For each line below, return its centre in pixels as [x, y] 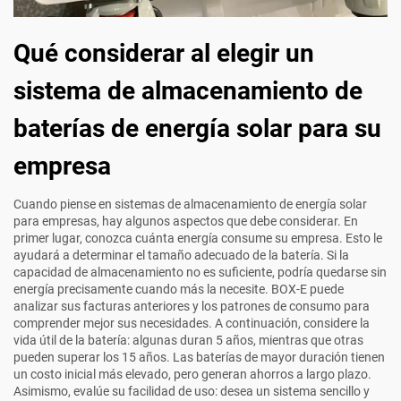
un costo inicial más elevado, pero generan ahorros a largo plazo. [192, 375]
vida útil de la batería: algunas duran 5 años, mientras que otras [188, 341]
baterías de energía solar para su [197, 129]
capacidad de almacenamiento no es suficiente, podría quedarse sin [200, 273]
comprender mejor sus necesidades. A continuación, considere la [192, 324]
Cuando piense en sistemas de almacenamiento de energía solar [190, 205]
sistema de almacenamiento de [188, 91]
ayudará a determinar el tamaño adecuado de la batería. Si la [181, 256]
